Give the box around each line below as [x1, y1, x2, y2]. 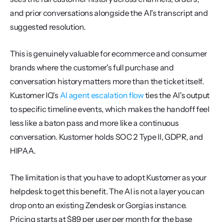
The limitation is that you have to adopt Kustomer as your [10, 172, 207, 182]
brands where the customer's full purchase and [10, 62, 174, 72]
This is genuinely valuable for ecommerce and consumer [10, 49, 208, 58]
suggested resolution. [10, 22, 86, 32]
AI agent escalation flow [59, 90, 144, 100]
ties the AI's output [143, 90, 210, 100]
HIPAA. [10, 146, 36, 156]
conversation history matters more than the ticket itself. [10, 76, 204, 86]
